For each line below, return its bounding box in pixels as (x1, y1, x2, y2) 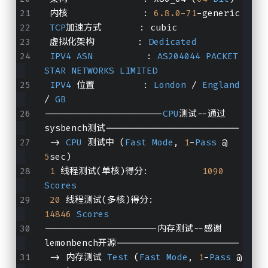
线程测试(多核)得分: (153, 193, 245, 206)
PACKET (205, 50, 238, 62)
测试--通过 (178, 107, 226, 120)
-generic (196, 7, 240, 19)
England (202, 78, 240, 91)
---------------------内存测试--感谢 (44, 222, 222, 234)
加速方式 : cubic (65, 21, 177, 33)
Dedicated (148, 35, 197, 48)
